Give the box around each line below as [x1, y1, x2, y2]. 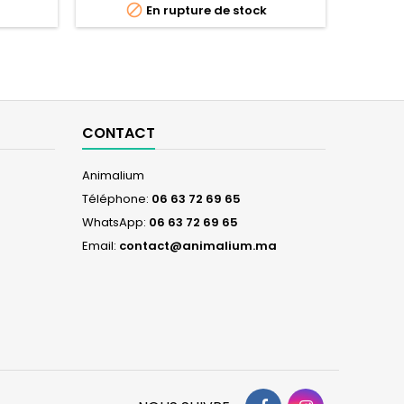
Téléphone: [82, 189, 151, 207]
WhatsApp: [82, 213, 149, 231]
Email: [82, 236, 119, 254]
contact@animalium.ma [119, 236, 277, 254]
